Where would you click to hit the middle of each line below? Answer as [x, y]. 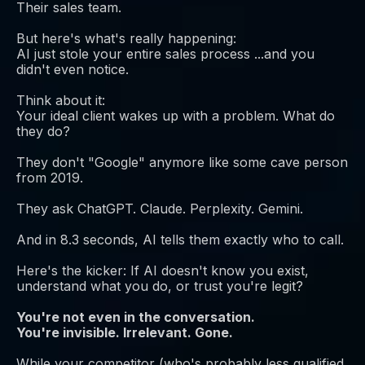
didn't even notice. [73, 70]
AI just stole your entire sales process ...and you [165, 54]
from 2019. [50, 178]
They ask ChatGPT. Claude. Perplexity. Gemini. [160, 209]
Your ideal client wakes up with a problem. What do [176, 116]
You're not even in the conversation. [136, 317]
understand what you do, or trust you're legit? [160, 286]
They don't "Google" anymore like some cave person [182, 163]
